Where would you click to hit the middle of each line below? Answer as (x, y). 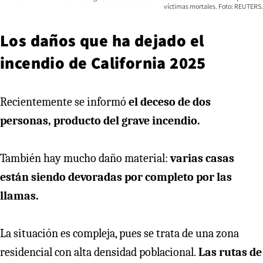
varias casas (202, 158)
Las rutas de (229, 252)
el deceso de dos (168, 102)
